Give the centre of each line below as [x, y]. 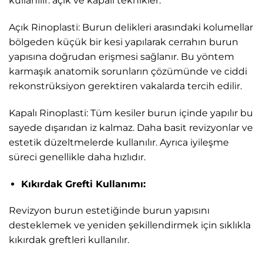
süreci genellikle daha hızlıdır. [77, 157]
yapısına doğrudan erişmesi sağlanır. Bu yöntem [122, 56]
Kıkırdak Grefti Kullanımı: [83, 184]
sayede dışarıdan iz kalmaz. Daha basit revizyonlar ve [131, 127]
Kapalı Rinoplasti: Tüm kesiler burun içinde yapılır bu [131, 113]
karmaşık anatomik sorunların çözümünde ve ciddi [128, 71]
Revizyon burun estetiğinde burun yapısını [109, 211]
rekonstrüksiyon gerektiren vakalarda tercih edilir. [125, 86]
